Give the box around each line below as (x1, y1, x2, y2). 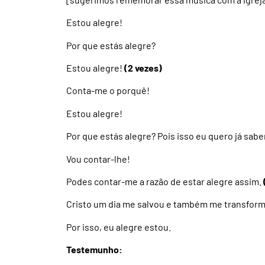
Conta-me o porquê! (66, 85, 150, 96)
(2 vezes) (124, 62, 162, 74)
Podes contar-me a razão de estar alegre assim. (66, 176, 263, 187)
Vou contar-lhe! (66, 153, 130, 164)
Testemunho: (66, 244, 122, 256)
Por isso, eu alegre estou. (66, 221, 171, 232)
